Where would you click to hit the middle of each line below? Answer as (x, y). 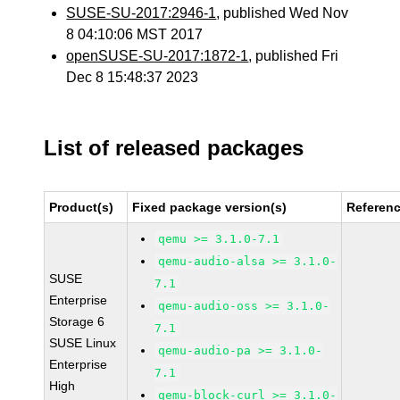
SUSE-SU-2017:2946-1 (142, 13)
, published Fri (294, 56)
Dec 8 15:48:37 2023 (133, 77)
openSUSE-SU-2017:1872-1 (158, 56)
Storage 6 (77, 321)
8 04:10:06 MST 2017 (135, 34)
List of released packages (174, 148)
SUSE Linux (83, 343)
